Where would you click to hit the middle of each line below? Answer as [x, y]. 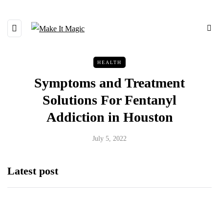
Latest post [33, 171]
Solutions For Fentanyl [109, 100]
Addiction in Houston [109, 117]
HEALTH [109, 62]
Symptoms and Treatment [109, 83]
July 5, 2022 [109, 139]
